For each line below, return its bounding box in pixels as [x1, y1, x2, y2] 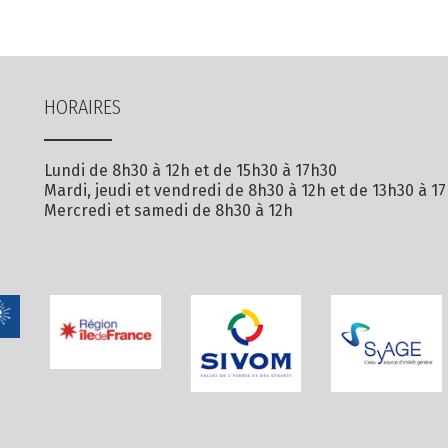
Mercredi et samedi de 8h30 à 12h [44, 201, 293, 221]
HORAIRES [44, 95, 121, 120]
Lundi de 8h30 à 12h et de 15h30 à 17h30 [44, 161, 337, 181]
